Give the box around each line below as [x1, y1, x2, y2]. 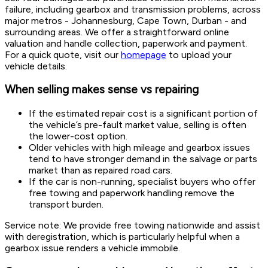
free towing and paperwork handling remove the [29, 187, 234, 199]
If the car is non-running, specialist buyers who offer [29, 176, 255, 188]
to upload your [166, 48, 232, 60]
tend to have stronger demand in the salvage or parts [29, 153, 257, 165]
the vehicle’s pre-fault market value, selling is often [29, 119, 246, 131]
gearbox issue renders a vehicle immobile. [5, 242, 180, 254]
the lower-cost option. [29, 130, 127, 142]
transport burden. [29, 199, 103, 211]
